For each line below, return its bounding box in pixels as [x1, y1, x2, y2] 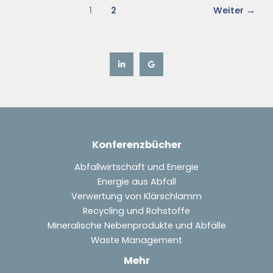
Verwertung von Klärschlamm [71, 190, 202, 202]
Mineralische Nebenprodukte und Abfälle [47, 219, 226, 232]
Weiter [213, 4, 246, 16]
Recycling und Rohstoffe [83, 204, 190, 217]
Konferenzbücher [91, 138, 182, 152]
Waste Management [91, 233, 182, 246]
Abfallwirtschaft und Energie [74, 160, 199, 173]
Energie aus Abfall [97, 175, 176, 188]
